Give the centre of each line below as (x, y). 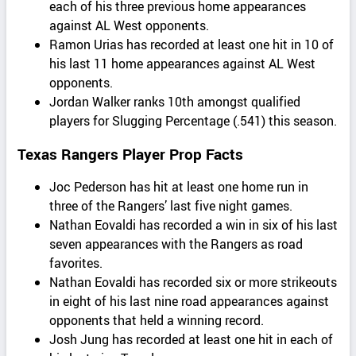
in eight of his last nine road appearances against (190, 301)
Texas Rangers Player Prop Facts (131, 154)
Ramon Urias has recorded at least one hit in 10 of (192, 45)
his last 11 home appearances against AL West (183, 64)
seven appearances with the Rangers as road (176, 244)
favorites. (76, 263)
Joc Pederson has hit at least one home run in (179, 186)
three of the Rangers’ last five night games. (171, 205)
